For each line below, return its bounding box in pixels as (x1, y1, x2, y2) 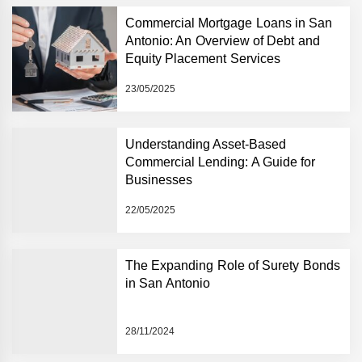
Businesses (125, 172, 192, 187)
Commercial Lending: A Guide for (125, 154, 316, 169)
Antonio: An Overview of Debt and (125, 33, 320, 48)
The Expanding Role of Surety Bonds (125, 258, 340, 272)
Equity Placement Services (125, 51, 280, 65)
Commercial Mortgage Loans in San (125, 15, 333, 30)
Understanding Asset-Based (125, 137, 287, 151)
